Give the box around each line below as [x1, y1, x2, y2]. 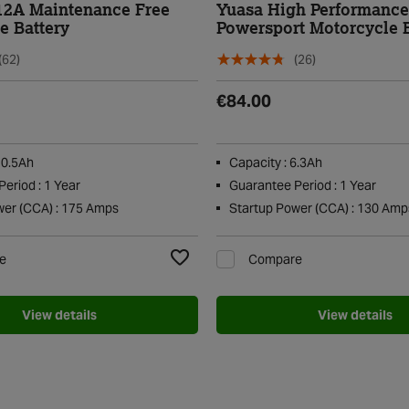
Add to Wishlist [179, 272, 255, 287]
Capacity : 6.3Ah [229, 153, 323, 171]
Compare [248, 250, 303, 267]
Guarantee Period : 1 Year [229, 176, 377, 194]
